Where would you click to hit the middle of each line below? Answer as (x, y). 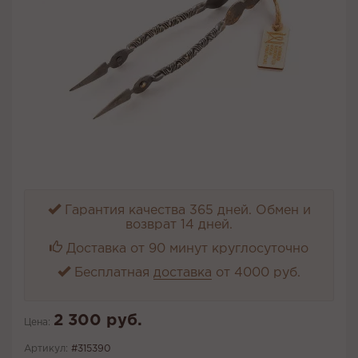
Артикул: (46, 349)
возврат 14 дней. (179, 225)
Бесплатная (112, 273)
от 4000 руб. (256, 273)
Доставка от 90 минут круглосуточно (185, 249)
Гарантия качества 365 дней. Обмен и (185, 211)
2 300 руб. (98, 321)
